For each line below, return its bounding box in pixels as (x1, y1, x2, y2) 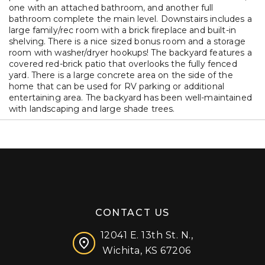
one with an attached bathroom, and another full (9, 2, 214, 13)
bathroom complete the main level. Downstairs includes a (9, 14, 252, 24)
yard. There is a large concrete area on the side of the (9, 70, 233, 80)
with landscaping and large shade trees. (9, 104, 175, 114)
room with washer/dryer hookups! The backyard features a (9, 47, 252, 58)
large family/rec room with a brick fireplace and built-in (9, 25, 236, 35)
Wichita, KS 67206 (102, 245, 191, 256)
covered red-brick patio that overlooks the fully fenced (9, 59, 237, 69)
